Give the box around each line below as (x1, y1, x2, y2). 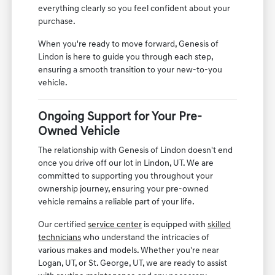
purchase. (38, 17, 76, 26)
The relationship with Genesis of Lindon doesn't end (38, 145, 233, 155)
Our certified (38, 220, 88, 230)
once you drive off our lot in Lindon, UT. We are (38, 158, 214, 168)
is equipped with (142, 220, 208, 230)
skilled (207, 220, 231, 230)
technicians (38, 233, 82, 242)
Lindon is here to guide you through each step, (38, 52, 214, 62)
